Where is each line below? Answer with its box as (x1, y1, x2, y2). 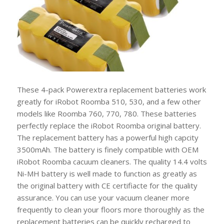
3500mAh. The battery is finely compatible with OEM (16, 144, 198, 154)
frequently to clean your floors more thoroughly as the (16, 204, 204, 214)
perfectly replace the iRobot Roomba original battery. (16, 120, 201, 130)
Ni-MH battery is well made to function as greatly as (16, 168, 197, 178)
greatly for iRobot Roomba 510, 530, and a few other (16, 96, 201, 106)
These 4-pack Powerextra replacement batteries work (16, 84, 206, 94)
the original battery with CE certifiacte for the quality (16, 180, 197, 190)
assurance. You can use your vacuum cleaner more (16, 192, 189, 202)
